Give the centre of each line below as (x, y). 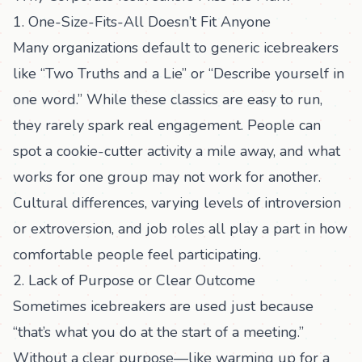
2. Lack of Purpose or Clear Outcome (134, 280)
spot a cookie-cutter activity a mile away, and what (177, 151)
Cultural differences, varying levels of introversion (177, 203)
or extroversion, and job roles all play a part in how (180, 229)
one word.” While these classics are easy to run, (168, 99)
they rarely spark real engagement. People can (167, 125)
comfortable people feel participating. (137, 255)
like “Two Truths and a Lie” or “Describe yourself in (179, 74)
